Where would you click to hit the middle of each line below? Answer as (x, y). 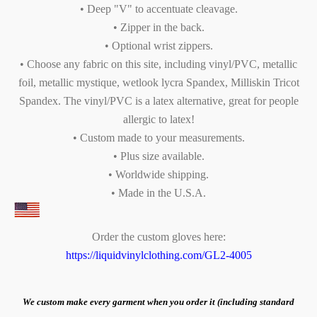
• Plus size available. (158, 156)
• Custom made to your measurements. (158, 137)
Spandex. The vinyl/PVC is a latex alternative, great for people (158, 100)
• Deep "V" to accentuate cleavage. (158, 8)
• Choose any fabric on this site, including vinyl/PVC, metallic (158, 64)
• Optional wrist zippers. (158, 45)
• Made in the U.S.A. (158, 192)
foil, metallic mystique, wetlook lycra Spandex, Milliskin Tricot (158, 82)
